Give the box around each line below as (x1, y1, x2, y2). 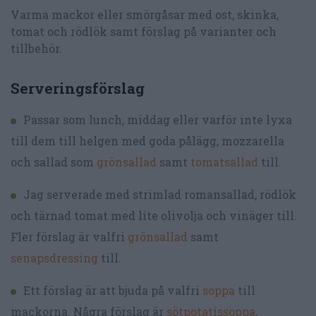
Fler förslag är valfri (11, 229, 128, 245)
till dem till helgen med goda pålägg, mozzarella (11, 133, 284, 149)
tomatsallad (190, 154, 261, 170)
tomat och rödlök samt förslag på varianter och (11, 23, 276, 39)
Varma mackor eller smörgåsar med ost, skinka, (11, 6, 279, 22)
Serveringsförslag (11, 78, 145, 99)
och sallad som (11, 154, 97, 170)
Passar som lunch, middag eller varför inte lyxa (23, 112, 292, 128)
